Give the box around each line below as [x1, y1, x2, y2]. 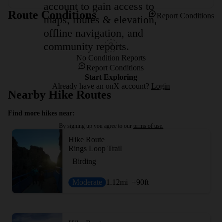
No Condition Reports [76, 54, 146, 62]
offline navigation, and [44, 26, 144, 39]
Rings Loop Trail [68, 144, 122, 153]
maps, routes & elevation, [44, 13, 158, 26]
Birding [72, 157, 96, 166]
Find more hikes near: [8, 110, 75, 117]
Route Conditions [8, 8, 96, 21]
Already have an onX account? [52, 81, 151, 90]
